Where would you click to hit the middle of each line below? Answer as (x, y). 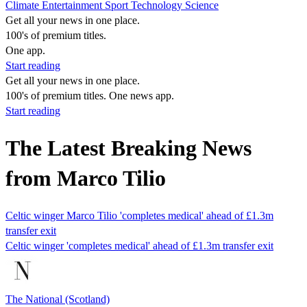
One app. (25, 50)
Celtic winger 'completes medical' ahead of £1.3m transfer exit (139, 245)
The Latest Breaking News (128, 148)
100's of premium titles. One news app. (90, 96)
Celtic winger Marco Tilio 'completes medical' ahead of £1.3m (139, 215)
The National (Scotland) (58, 299)
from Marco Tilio (86, 179)
